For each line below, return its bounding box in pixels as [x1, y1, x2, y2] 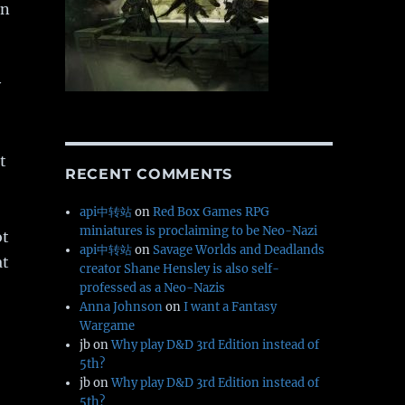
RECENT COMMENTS [64, 165, 233, 184]
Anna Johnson [80, 299, 164, 316]
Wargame [80, 318, 136, 334]
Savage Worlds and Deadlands [153, 242, 325, 259]
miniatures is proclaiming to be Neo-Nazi [80, 223, 318, 240]
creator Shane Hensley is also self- [80, 261, 280, 278]
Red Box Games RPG [153, 204, 270, 221]
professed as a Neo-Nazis [80, 280, 226, 297]
